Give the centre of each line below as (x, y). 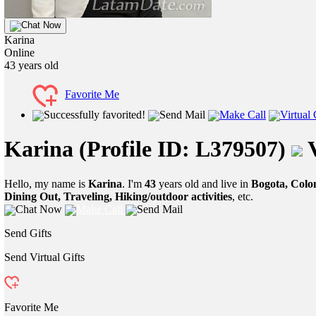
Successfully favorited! (95, 114)
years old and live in (203, 183)
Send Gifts (28, 233)
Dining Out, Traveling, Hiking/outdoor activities (118, 196)
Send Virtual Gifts (44, 257)
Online (19, 52)
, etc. (243, 196)
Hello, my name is (46, 183)
